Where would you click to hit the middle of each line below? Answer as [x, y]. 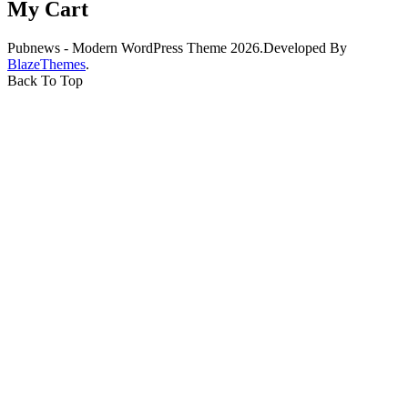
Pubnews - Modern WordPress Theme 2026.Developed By [177, 47]
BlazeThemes [46, 64]
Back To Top [45, 80]
